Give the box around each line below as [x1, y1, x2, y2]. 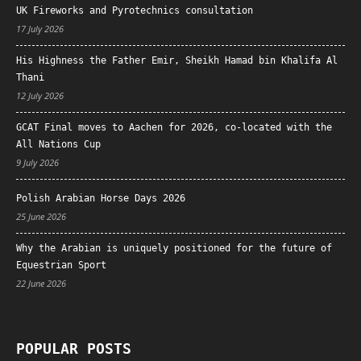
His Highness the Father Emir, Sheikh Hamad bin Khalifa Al [16, 54, 338, 66]
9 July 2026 [16, 156, 59, 168]
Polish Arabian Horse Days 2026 [16, 192, 185, 204]
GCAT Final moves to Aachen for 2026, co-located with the [16, 121, 332, 133]
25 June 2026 [16, 210, 66, 222]
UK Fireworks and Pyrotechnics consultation [16, 4, 253, 16]
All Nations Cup [16, 138, 101, 150]
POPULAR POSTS [16, 339, 131, 357]
